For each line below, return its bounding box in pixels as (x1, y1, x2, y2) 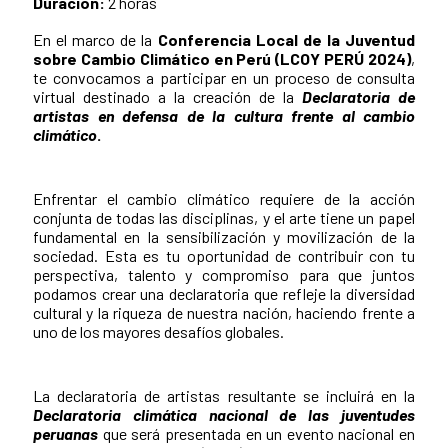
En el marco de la (33, 29, 158, 49)
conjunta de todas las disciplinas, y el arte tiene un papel (33, 207, 415, 227)
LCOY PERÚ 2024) (280, 48, 412, 68)
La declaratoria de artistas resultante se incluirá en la (33, 385, 415, 405)
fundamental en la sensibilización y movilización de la (33, 226, 415, 246)
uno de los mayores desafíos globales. (33, 321, 284, 341)
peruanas (33, 423, 98, 443)
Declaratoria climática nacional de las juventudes (33, 404, 415, 424)
